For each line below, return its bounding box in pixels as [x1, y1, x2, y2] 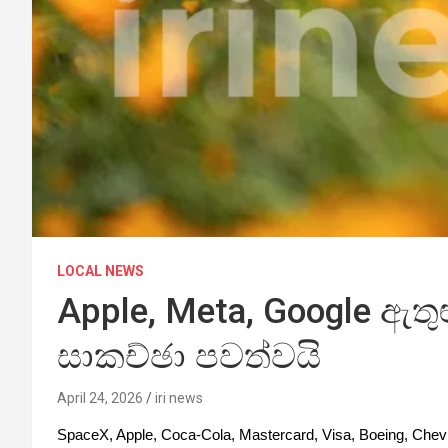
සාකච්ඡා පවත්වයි [57, 335, 321, 377]
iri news [155, 389, 203, 406]
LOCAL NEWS [57, 262, 144, 279]
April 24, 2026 [57, 389, 143, 406]
